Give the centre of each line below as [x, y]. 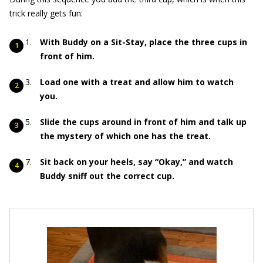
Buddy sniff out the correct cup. [107, 176]
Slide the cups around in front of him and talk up [143, 122]
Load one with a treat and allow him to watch [137, 82]
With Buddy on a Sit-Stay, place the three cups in [144, 42]
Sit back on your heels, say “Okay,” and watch [136, 162]
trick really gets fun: [46, 13]
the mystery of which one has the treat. [125, 136]
